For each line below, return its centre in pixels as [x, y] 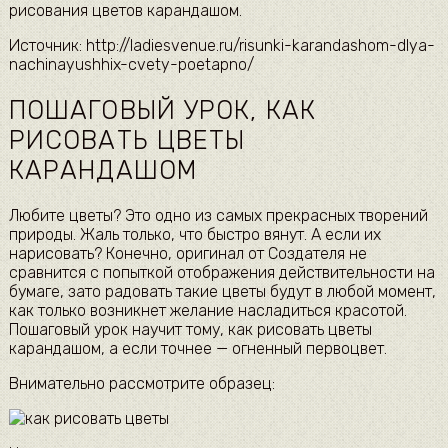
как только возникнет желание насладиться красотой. [207, 311]
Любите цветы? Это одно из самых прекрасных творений [218, 216]
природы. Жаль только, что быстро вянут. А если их [194, 235]
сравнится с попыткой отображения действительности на [221, 273]
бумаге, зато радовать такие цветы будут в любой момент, [222, 292]
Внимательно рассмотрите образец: [141, 384]
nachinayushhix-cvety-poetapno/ [131, 64]
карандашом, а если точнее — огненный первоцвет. [197, 349]
